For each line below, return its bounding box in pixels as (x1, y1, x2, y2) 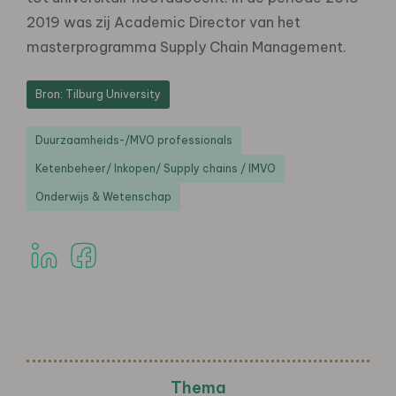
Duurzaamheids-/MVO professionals (35, 133, 232, 147)
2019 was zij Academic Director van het (27, 12, 301, 31)
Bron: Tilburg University (35, 87, 161, 101)
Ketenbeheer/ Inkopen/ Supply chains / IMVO (35, 161, 276, 175)
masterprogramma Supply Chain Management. (27, 37, 346, 56)
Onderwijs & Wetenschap (35, 189, 171, 203)
